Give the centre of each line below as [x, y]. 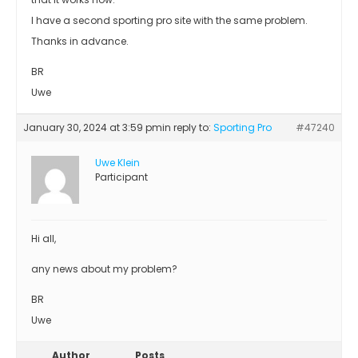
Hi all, [44, 238]
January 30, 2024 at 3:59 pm [93, 127]
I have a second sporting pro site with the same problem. [169, 20]
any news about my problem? [104, 268]
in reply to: [188, 127]
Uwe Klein [117, 162]
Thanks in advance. [80, 41]
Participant [121, 177]
